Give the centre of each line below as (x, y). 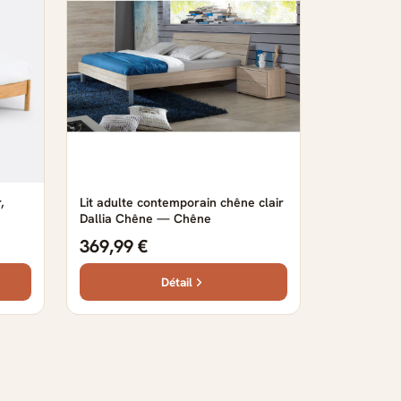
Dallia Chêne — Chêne (145, 218)
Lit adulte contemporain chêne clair (182, 202)
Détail (177, 282)
